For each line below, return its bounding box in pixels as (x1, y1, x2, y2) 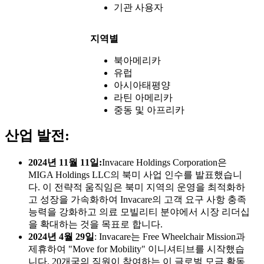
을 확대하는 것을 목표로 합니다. (28, 219, 163, 230)
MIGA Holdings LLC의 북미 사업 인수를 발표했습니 (28, 170, 242, 180)
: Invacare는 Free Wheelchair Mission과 (94, 232, 245, 242)
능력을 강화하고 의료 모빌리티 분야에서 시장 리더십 (28, 207, 250, 217)
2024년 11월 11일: (28, 157, 102, 168)
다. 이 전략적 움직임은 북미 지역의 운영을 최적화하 (28, 182, 245, 193)
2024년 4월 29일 (28, 232, 94, 242)
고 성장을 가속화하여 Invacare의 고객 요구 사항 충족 (28, 194, 246, 205)
